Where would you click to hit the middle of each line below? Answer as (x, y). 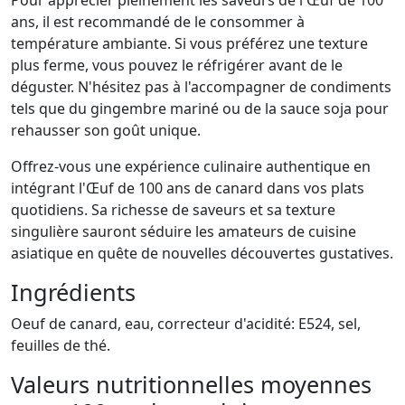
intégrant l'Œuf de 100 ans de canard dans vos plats (188, 188)
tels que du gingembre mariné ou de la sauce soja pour (200, 109)
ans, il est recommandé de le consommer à (158, 22)
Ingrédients (73, 292)
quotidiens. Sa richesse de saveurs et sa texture (173, 210)
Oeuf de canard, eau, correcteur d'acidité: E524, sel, (186, 324)
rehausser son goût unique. (106, 131)
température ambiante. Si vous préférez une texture (189, 44)
